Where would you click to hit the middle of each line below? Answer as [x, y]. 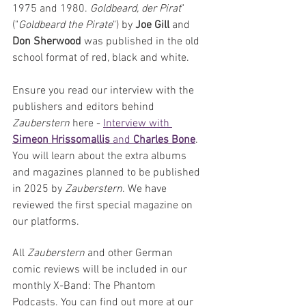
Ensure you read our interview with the [105, 91]
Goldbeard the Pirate [66, 25]
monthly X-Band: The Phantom [85, 286]
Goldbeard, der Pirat [136, 9]
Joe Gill [154, 25]
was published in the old [143, 41]
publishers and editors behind [85, 107]
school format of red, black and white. [101, 58]
